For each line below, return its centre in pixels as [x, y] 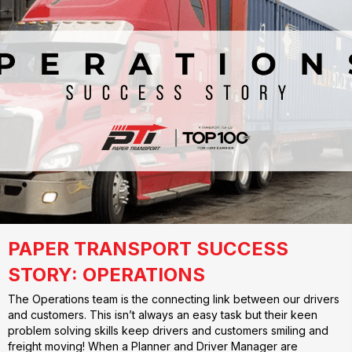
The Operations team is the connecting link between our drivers [174, 299]
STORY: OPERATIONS [106, 275]
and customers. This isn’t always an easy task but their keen [163, 315]
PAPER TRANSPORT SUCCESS [148, 249]
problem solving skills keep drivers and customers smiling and [168, 331]
